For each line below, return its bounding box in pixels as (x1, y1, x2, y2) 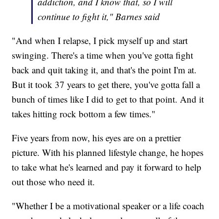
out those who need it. (12, 175, 95, 188)
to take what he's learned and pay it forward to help (12, 160, 202, 173)
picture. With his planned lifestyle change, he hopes (12, 146, 204, 158)
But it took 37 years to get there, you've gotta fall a (12, 78, 200, 90)
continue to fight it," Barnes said (38, 10, 160, 22)
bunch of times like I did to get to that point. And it (12, 92, 204, 105)
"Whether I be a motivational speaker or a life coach (12, 199, 205, 212)
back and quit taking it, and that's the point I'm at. (12, 63, 197, 76)
